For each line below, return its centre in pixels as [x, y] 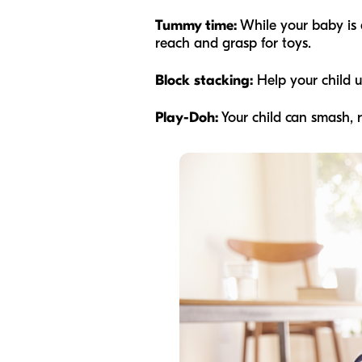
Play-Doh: [187, 118]
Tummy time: [196, 25]
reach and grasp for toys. [233, 43]
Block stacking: [206, 80]
